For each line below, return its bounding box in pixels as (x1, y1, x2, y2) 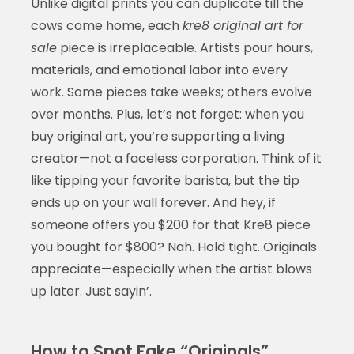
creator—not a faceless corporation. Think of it (30, 149, 322, 168)
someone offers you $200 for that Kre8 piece (30, 215, 311, 234)
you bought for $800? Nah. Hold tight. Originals (30, 237, 317, 256)
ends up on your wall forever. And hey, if (30, 193, 276, 212)
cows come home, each (30, 16, 183, 35)
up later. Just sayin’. (30, 281, 152, 300)
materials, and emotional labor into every (30, 60, 288, 79)
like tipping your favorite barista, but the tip (30, 171, 299, 190)
